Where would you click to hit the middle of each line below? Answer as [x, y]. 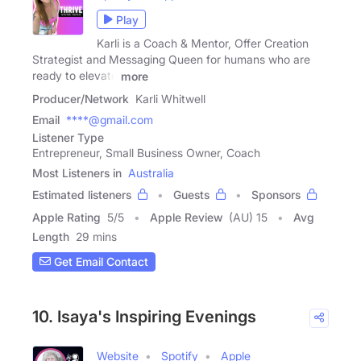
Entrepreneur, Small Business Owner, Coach [146, 152]
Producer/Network [81, 98]
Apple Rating [66, 217]
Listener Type [68, 137]
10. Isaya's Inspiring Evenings [144, 316]
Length [51, 236]
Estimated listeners [82, 194]
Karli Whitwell [170, 98]
